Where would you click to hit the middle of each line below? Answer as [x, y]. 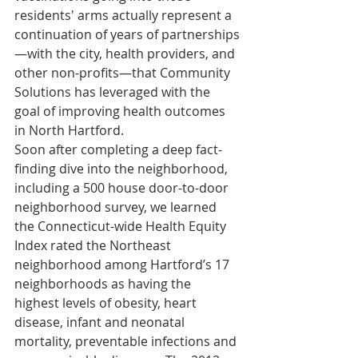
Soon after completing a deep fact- [118, 150]
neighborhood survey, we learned [117, 207]
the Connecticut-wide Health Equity [122, 227]
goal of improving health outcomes [121, 111]
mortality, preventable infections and [127, 342]
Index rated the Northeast [94, 246]
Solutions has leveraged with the [114, 92]
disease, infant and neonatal [101, 322]
